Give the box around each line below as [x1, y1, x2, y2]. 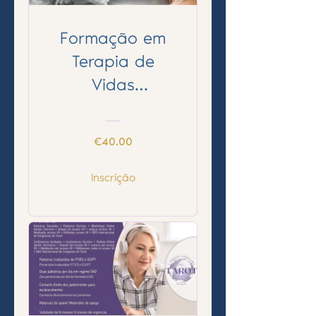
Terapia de [71, 54, 154, 71]
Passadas [75, 100, 150, 118]
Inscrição [90, 172, 135, 184]
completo [78, 123, 148, 141]
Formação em [60, 30, 166, 48]
